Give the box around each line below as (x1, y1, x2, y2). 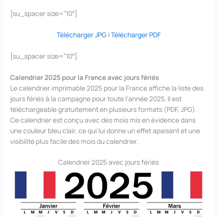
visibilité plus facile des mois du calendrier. (10, 136, 139, 146)
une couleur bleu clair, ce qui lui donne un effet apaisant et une (10, 125, 201, 135)
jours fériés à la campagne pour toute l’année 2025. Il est (10, 93, 182, 103)
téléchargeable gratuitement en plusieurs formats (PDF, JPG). (10, 104, 197, 114)
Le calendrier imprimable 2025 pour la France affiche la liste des (10, 83, 204, 93)
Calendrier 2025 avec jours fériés (58, 157, 159, 167)
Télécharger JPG (56, 30, 107, 39)
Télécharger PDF (110, 30, 161, 39)
